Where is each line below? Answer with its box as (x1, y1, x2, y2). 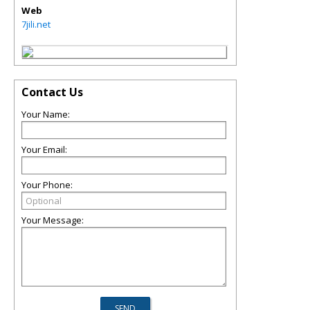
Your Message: (21, 214, 84, 226)
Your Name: (21, 108, 70, 120)
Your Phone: (21, 179, 73, 191)
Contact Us (21, 84, 83, 100)
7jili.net (21, 18, 51, 30)
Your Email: (21, 143, 67, 156)
